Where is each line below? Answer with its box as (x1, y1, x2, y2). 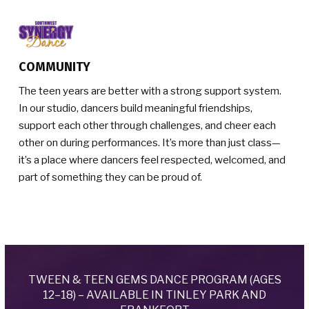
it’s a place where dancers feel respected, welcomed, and (19, 153, 286, 166)
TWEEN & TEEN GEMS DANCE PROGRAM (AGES (28, 272, 281, 286)
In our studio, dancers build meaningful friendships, (19, 101, 252, 114)
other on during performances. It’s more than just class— (19, 136, 281, 149)
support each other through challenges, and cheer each (19, 119, 276, 132)
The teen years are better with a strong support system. (19, 84, 281, 97)
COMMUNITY (19, 59, 90, 74)
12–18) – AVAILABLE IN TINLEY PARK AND (43, 288, 266, 301)
